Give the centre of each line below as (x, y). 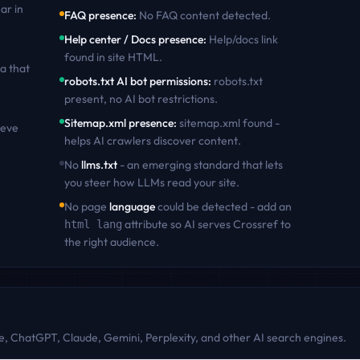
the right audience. (111, 242)
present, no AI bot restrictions (139, 99)
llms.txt (99, 165)
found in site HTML (111, 57)
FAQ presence (98, 15)
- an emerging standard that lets (200, 165)
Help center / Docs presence (133, 39)
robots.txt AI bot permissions (136, 81)
